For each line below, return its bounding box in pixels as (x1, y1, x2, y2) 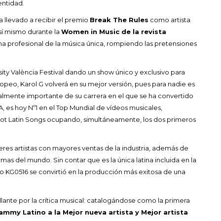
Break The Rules (90, 15, 148, 24)
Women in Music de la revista (61, 27, 166, 36)
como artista (148, 15, 190, 24)
